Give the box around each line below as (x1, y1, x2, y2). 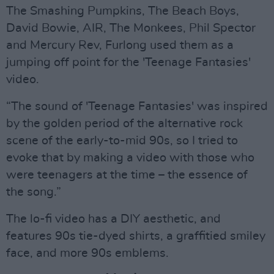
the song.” (6, 186, 61, 198)
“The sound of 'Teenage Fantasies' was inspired (6, 100, 268, 113)
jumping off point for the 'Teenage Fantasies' (6, 56, 251, 68)
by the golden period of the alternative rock (6, 117, 243, 130)
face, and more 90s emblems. (6, 247, 169, 259)
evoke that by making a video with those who (6, 152, 254, 164)
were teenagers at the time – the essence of (6, 169, 248, 181)
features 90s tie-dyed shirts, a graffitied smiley (6, 230, 265, 242)
